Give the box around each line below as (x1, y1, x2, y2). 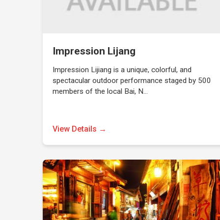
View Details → (53, 124, 107, 134)
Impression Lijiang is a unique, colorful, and (53, 65, 192, 74)
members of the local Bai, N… (53, 87, 148, 96)
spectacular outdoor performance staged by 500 (53, 76, 212, 85)
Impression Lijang (53, 45, 136, 57)
